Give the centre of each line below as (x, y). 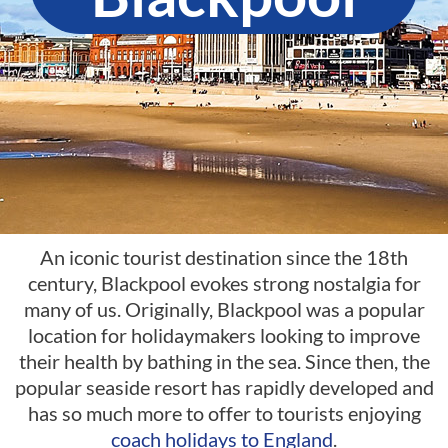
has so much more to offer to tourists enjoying (224, 413)
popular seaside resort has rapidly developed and (224, 387)
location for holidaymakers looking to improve (224, 335)
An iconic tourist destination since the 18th (224, 257)
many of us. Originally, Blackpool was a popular (224, 309)
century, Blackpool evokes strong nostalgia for (224, 283)
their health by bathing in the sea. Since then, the (224, 361)
